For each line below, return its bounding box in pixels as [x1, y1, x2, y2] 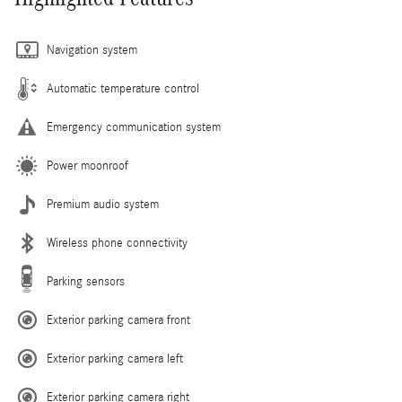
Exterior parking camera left [47, 352, 183, 367]
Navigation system [47, 43, 137, 58]
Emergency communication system [47, 120, 221, 135]
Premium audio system [47, 197, 159, 213]
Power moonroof [47, 159, 128, 174]
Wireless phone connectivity [47, 236, 188, 251]
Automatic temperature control [47, 82, 199, 97]
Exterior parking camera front [47, 313, 190, 328]
